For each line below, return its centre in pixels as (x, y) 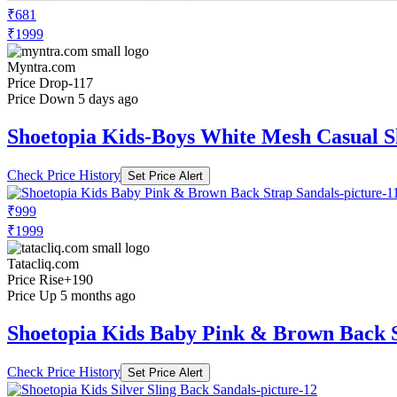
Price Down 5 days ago (73, 98)
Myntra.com (41, 66)
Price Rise (35, 279)
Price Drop (38, 82)
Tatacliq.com (43, 263)
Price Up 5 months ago (71, 295)
